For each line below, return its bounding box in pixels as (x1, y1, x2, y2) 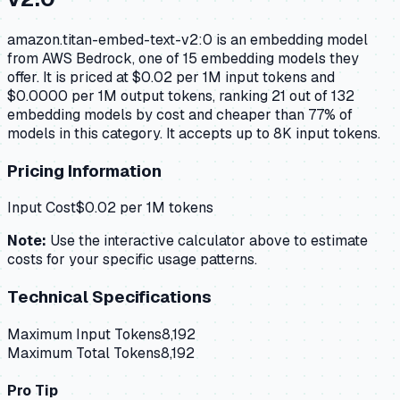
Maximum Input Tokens (7, 324, 162, 344)
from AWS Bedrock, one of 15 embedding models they (7, 49, 359, 68)
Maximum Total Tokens (7, 343, 161, 362)
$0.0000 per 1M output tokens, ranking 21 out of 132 (7, 87, 354, 105)
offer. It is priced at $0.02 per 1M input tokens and (7, 68, 335, 87)
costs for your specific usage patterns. (7, 250, 257, 270)
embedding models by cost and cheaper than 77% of (7, 105, 353, 124)
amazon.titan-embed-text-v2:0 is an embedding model (7, 30, 368, 49)
